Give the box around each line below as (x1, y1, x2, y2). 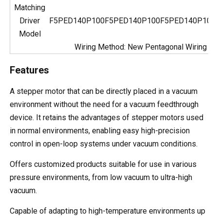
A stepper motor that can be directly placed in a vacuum (10, 87, 198, 96)
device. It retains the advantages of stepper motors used (10, 113, 203, 122)
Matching (14, 3, 45, 12)
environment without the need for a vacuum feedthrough (10, 100, 199, 109)
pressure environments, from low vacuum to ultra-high (10, 173, 192, 182)
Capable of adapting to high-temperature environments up (10, 206, 205, 216)
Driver (19, 16, 40, 25)
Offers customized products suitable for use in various (10, 160, 197, 169)
